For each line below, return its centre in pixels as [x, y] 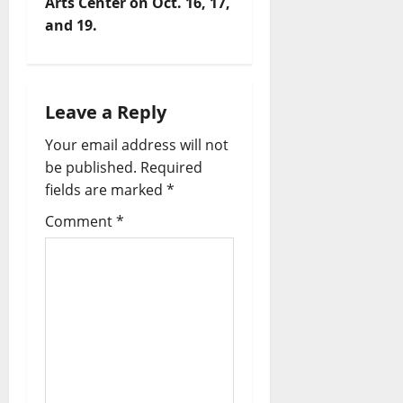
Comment [81, 221]
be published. [91, 167]
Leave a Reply [106, 112]
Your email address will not [137, 144]
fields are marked [106, 189]
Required [171, 167]
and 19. [71, 25]
